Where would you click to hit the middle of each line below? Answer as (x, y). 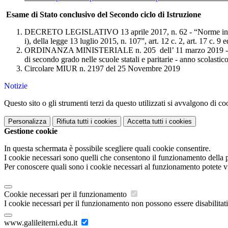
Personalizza (27, 122)
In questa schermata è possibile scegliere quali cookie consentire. (107, 149)
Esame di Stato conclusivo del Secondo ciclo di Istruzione (103, 15)
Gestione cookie (31, 131)
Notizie (16, 86)
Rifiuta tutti (73, 122)
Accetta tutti (145, 122)
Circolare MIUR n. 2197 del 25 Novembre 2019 (102, 69)
